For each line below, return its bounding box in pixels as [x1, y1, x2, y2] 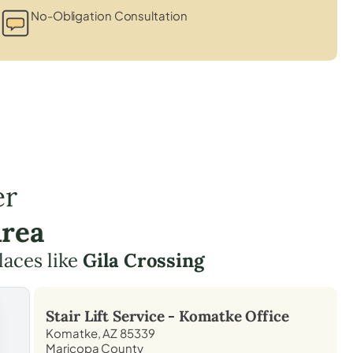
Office [241, 306, 289, 325]
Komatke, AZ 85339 [46, 325, 155, 340]
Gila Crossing [83, 247, 204, 273]
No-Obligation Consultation [31, 7, 188, 23]
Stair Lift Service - [46, 306, 180, 325]
